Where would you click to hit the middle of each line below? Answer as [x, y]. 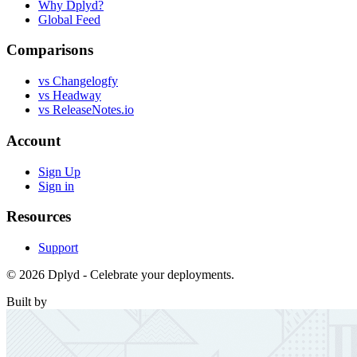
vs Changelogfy [78, 81]
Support [58, 247]
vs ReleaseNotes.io [86, 110]
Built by [27, 301]
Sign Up [59, 171]
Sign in [56, 186]
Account [33, 140]
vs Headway [70, 96]
